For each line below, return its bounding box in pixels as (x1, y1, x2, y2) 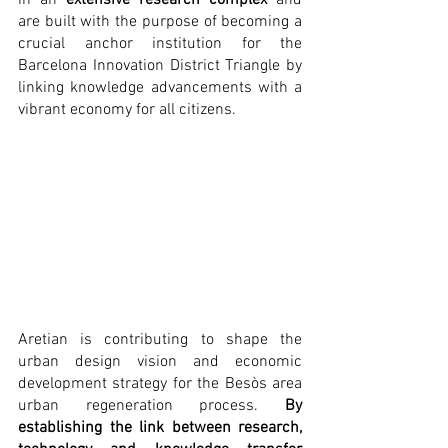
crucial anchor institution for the (18, 34, 302, 54)
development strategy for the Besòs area (18, 373, 302, 394)
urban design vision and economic (18, 351, 302, 372)
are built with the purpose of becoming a (18, 12, 302, 32)
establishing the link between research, (18, 417, 302, 438)
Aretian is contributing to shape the (18, 329, 302, 350)
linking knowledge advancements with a (18, 78, 302, 98)
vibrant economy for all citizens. (18, 100, 236, 120)
